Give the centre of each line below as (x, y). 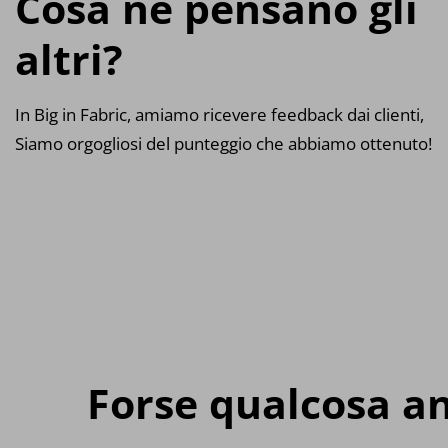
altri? (69, 58)
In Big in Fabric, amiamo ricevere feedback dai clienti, (219, 114)
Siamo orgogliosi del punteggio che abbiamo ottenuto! (223, 143)
